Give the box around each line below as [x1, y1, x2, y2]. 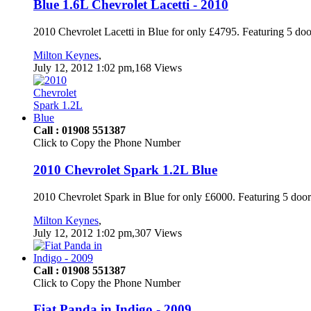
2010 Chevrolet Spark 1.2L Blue [33, 162, 217, 177]
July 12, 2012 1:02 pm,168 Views [33, 62, 182, 74]
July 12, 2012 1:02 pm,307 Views [33, 226, 182, 239]
